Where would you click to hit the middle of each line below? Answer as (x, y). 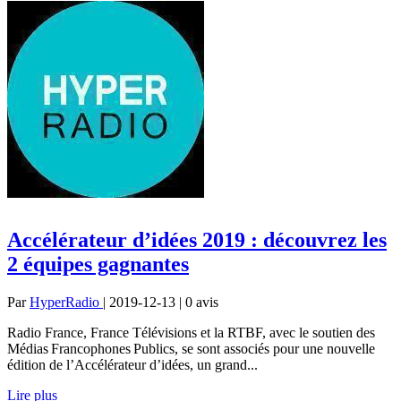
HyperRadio (66, 302)
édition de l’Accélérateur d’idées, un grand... (132, 364)
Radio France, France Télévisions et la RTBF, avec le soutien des (191, 332)
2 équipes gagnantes (98, 264)
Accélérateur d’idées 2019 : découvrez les (197, 239)
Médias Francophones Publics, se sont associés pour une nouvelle (191, 348)
